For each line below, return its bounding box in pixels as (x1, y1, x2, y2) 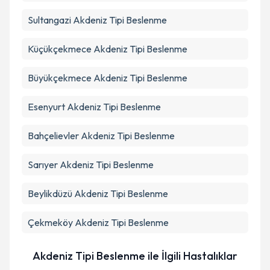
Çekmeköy (28, 216, 73, 228)
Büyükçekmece (28, 72, 92, 84)
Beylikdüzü (28, 187, 72, 199)
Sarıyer (28, 159, 58, 171)
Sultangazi (28, 14, 71, 26)
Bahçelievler (28, 130, 79, 142)
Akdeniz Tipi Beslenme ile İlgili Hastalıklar (33, 249, 237, 263)
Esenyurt (28, 101, 65, 113)
